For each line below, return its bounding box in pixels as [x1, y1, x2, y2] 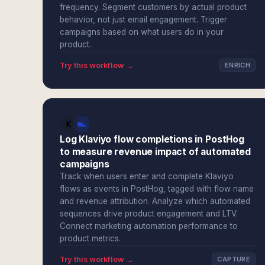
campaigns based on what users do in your [60, 27, 224, 37]
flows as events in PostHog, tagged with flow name [60, 184, 254, 193]
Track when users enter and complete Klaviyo [60, 172, 234, 181]
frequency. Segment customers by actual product [60, 2, 247, 12]
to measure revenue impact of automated [60, 146, 251, 157]
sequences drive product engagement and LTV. [60, 209, 238, 218]
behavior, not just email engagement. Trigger [60, 15, 227, 24]
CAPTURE [217, 255, 251, 263]
